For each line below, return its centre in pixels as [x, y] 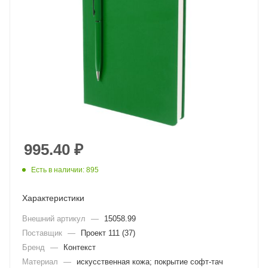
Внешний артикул [55, 218]
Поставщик [43, 233]
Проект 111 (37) [108, 233]
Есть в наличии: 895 [65, 170]
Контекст [80, 247]
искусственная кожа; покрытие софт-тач [150, 261]
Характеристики [53, 198]
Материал [41, 261]
